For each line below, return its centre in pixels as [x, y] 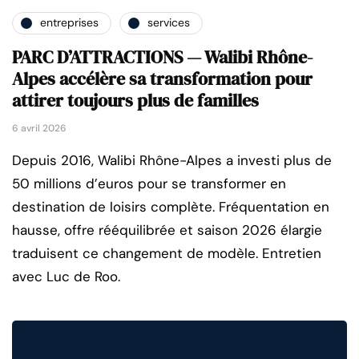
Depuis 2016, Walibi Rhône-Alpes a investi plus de [172, 160]
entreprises [69, 23]
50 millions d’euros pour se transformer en [149, 183]
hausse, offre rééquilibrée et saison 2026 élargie [167, 230]
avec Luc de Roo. [66, 276]
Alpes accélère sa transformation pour [162, 78]
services [169, 23]
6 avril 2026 [39, 128]
